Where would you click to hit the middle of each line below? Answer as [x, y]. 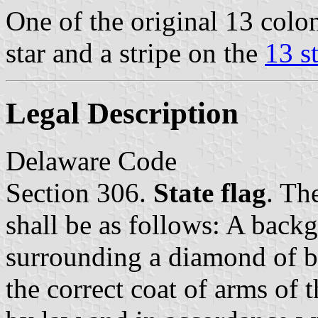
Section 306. [79, 192]
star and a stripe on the [135, 53]
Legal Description [122, 113]
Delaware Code [91, 160]
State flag [210, 192]
